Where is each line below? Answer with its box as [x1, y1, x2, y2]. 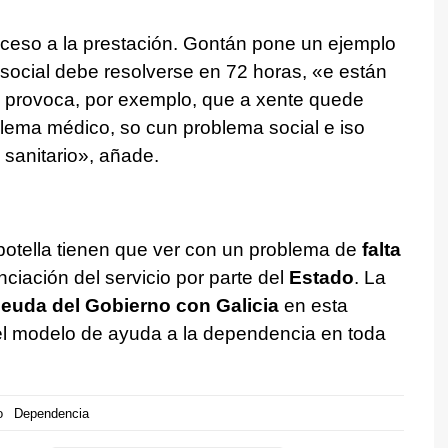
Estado [288, 267, 354, 289]
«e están [311, 61, 387, 83]
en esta [278, 295, 348, 317]
